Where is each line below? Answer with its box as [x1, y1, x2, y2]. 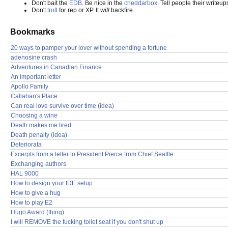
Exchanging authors [11, 160, 66, 167]
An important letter [11, 73, 61, 80]
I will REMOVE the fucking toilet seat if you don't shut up [11, 218, 163, 225]
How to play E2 [11, 198, 52, 206]
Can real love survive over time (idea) [11, 102, 114, 109]
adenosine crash [11, 53, 57, 61]
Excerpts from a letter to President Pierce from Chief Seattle [11, 150, 174, 158]
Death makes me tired [11, 121, 71, 129]
